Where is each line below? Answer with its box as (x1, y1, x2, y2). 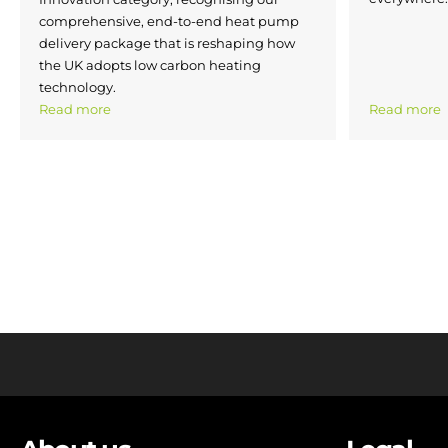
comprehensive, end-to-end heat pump (39, 13, 299, 30)
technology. (39, 79, 116, 96)
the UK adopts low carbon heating (39, 57, 261, 74)
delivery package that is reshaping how (39, 35, 295, 52)
